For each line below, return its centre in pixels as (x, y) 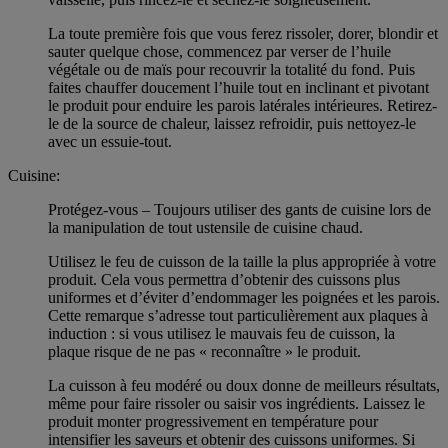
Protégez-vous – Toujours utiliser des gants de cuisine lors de (239, 209)
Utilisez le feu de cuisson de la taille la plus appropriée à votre (242, 261)
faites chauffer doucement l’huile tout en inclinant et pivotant (238, 87)
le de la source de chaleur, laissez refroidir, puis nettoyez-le (232, 123)
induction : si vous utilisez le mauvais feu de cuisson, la (221, 333)
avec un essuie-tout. (110, 141)
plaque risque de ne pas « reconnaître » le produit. (204, 351)
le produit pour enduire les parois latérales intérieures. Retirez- (242, 105)
